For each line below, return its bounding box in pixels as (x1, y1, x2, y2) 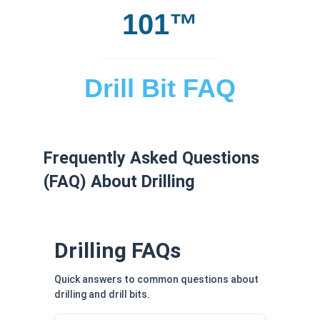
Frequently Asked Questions (44, 147, 259, 168)
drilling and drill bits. (54, 288, 150, 300)
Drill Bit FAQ (84, 73, 236, 103)
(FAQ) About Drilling (44, 171, 195, 191)
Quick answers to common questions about (54, 273, 259, 285)
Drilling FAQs (54, 237, 181, 263)
